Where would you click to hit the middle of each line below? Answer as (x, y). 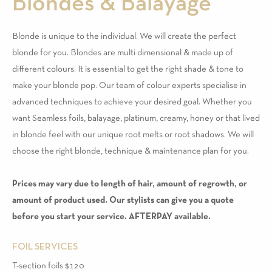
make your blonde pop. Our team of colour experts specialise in (129, 85)
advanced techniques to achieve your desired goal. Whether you (132, 102)
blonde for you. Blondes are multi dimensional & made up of (123, 53)
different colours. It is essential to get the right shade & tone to (128, 69)
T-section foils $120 (48, 266)
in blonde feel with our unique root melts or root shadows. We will (133, 134)
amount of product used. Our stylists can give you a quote (123, 200)
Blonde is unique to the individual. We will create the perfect (124, 36)
